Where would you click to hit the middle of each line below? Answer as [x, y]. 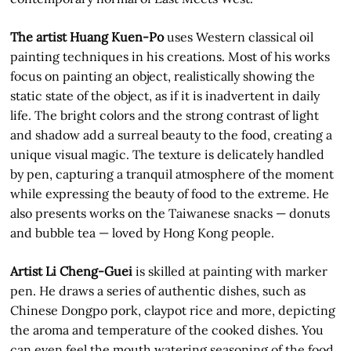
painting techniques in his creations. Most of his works [170, 56]
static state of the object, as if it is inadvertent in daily [165, 96]
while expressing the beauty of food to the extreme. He [170, 194]
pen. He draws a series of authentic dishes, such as [158, 291]
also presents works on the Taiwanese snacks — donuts [170, 213]
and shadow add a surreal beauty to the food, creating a [172, 135]
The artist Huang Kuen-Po [87, 37]
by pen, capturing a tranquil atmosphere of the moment [172, 174]
